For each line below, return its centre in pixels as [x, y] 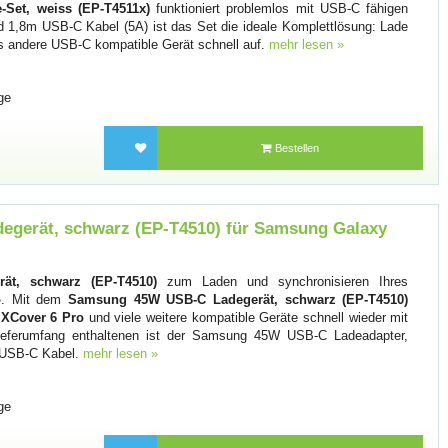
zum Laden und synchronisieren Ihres [282, 281]
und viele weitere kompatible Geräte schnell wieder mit [246, 317]
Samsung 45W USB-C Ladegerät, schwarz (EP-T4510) [238, 299]
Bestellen [296, 148]
